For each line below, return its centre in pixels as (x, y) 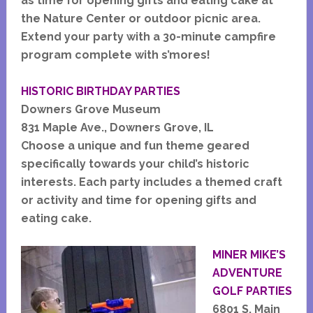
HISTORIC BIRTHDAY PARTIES (100, 92)
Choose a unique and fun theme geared (135, 146)
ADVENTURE (247, 273)
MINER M (235, 255)
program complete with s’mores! (115, 55)
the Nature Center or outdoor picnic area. (140, 19)
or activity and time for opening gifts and (138, 201)
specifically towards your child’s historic (135, 164)
